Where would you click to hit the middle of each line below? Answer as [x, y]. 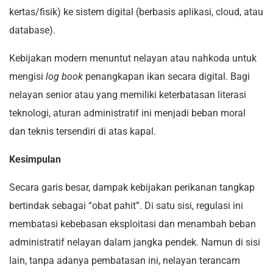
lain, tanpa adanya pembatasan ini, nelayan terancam [125, 261]
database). [32, 30]
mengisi [27, 77]
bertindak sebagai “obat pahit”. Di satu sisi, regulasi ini [126, 206]
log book [64, 77]
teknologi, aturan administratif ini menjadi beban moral [127, 113]
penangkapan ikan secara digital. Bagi [166, 77]
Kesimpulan [35, 160]
